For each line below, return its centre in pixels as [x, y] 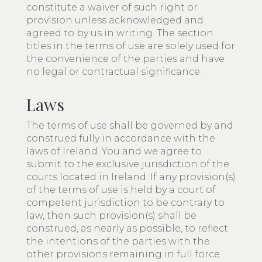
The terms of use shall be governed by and [130, 125]
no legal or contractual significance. [114, 72]
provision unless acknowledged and [115, 20]
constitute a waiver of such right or [112, 7]
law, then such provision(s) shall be [111, 216]
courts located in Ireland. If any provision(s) [131, 177]
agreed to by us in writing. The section [120, 33]
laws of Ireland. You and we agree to [114, 151]
